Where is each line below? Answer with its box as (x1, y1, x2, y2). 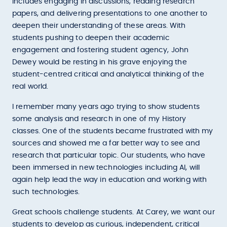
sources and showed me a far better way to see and (12, 140, 200, 147)
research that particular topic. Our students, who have (12, 152, 206, 159)
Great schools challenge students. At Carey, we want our (12, 209, 215, 216)
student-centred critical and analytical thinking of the (12, 71, 204, 78)
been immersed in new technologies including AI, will (12, 164, 200, 171)
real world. (12, 83, 51, 90)
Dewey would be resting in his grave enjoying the (12, 59, 187, 66)
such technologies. (12, 188, 80, 196)
